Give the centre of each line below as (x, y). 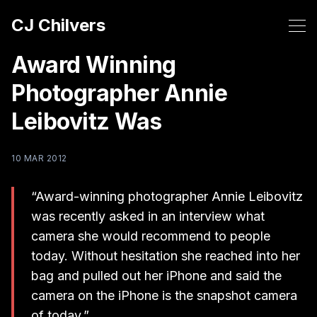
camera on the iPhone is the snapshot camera (164, 295)
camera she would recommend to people (151, 236)
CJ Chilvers (58, 25)
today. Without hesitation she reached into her (166, 256)
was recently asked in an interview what (148, 216)
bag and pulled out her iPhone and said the (156, 276)
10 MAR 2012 (39, 158)
